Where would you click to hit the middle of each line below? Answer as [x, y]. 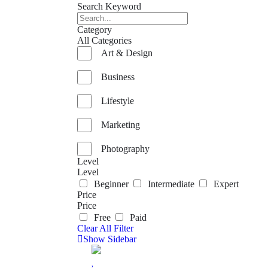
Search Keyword [109, 7]
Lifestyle [118, 101]
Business [118, 77]
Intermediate [170, 184]
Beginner [110, 184]
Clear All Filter [105, 229]
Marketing [121, 125]
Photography [125, 149]
